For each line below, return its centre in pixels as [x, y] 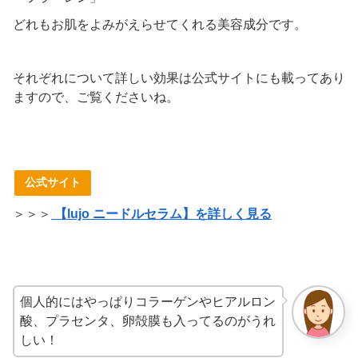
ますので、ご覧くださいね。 [96, 97]
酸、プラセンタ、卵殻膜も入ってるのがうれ [148, 320]
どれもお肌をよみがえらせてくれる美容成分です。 [160, 24]
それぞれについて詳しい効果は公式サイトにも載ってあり [179, 78]
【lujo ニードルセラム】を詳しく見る [163, 214]
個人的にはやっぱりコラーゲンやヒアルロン [148, 301]
